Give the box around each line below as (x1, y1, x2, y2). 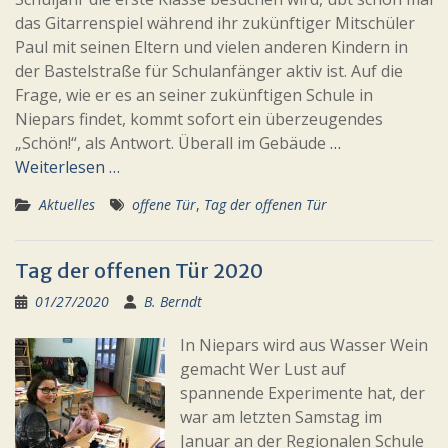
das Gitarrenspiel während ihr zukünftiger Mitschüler (15, 12, 415, 34)
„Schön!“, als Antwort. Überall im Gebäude (15, 132, 330, 154)
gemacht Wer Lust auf (180, 358, 346, 380)
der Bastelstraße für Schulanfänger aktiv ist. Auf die (15, 60, 403, 82)
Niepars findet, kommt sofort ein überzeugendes (15, 108, 383, 130)
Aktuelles (39, 195, 95, 214)
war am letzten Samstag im (180, 406, 382, 428)
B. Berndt (144, 292, 202, 311)
